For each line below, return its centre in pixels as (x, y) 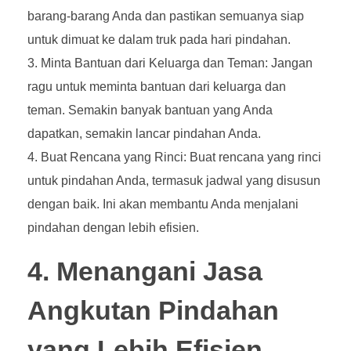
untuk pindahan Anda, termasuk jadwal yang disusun (174, 180)
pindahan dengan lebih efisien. (113, 227)
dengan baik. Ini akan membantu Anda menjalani (163, 204)
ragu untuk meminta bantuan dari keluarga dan (157, 86)
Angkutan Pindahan (153, 310)
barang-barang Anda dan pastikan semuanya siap (166, 16)
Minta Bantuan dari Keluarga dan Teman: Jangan (177, 63)
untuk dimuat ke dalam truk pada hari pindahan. (159, 39)
